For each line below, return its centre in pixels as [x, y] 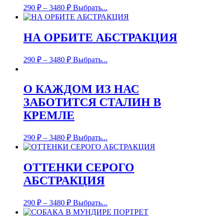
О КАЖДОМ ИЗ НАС [81, 89]
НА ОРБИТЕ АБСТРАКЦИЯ [100, 37]
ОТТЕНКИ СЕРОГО [79, 168]
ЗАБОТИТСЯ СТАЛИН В [92, 102]
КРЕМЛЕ [49, 116]
